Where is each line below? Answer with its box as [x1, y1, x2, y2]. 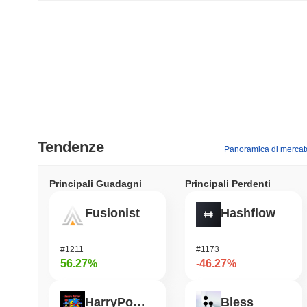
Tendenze [38, 138, 104, 156]
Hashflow [221, 206, 275, 221]
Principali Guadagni [49, 177, 142, 189]
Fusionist [85, 206, 140, 221]
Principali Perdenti [185, 177, 271, 189]
